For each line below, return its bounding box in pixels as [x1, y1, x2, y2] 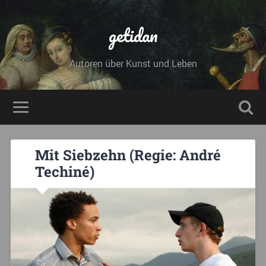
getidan [108, 21, 158, 50]
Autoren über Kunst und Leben [69, 57, 197, 70]
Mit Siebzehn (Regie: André [35, 145, 221, 165]
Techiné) [35, 162, 95, 182]
